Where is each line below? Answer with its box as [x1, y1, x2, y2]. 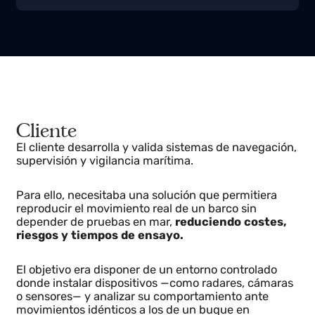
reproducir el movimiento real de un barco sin [16, 233, 273, 249]
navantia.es [231, 2, 297, 17]
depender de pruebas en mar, [16, 248, 186, 263]
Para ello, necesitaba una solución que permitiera [16, 219, 295, 234]
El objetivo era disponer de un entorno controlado [16, 299, 295, 314]
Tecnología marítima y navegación [38, 2, 231, 17]
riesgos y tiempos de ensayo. [16, 262, 195, 277]
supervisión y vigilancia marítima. [16, 183, 205, 198]
